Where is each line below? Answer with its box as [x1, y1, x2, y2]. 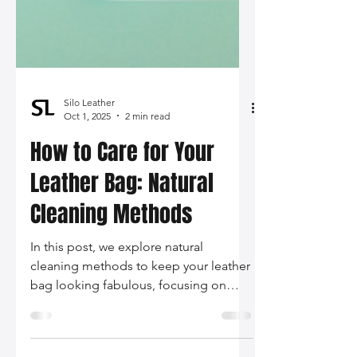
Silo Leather [64, 249, 115, 261]
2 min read [125, 262, 170, 275]
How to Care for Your [30, 288, 214, 321]
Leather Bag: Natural [30, 319, 214, 352]
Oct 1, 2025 [64, 262, 111, 275]
